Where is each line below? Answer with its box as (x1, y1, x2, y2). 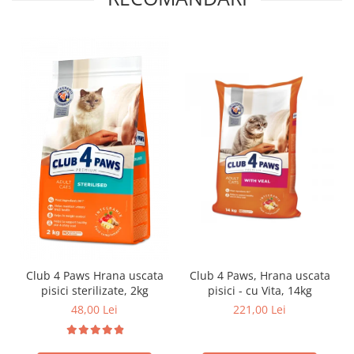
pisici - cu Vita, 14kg (207, 283, 312, 299)
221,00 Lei (233, 302, 286, 318)
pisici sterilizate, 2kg (40, 283, 149, 299)
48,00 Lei (71, 302, 118, 318)
